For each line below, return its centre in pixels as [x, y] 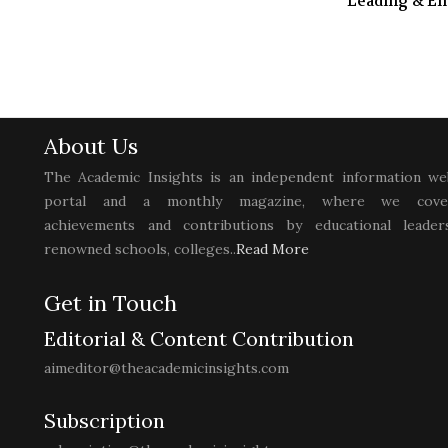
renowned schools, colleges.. [140, 249]
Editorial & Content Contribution [199, 339]
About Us [91, 146]
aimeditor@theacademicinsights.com [166, 368]
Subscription [104, 421]
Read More [272, 249]
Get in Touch [110, 303]
